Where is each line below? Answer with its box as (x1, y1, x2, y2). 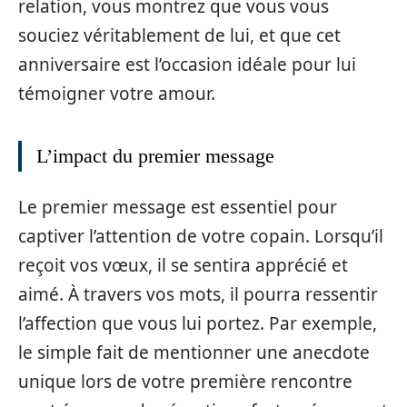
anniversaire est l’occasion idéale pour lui (18, 53, 356, 76)
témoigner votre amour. (18, 82, 215, 105)
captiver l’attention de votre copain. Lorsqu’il (18, 223, 383, 248)
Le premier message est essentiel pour (18, 194, 337, 219)
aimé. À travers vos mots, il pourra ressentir (18, 282, 378, 306)
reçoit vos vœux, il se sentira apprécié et (18, 253, 348, 277)
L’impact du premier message (36, 144, 274, 167)
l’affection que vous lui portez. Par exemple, (18, 311, 377, 335)
